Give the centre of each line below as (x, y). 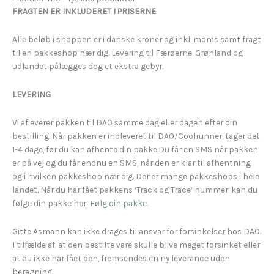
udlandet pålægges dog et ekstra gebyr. (88, 66)
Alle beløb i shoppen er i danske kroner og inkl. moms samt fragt (137, 39)
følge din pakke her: (51, 203)
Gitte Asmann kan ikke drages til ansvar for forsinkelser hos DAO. (137, 231)
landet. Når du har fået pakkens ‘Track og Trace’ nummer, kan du (135, 190)
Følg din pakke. (119, 203)
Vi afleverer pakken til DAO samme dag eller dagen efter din (125, 123)
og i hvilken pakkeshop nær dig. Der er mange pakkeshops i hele (136, 176)
